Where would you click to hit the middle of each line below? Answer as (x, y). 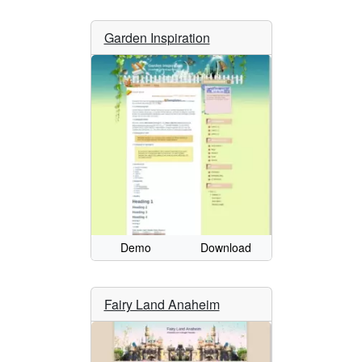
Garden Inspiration (157, 38)
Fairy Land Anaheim (162, 305)
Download (226, 248)
